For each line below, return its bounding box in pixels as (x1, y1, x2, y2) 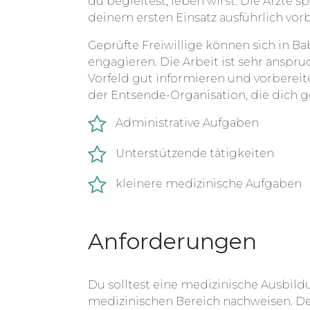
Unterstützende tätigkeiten (116, 147, 274, 160)
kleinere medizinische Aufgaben (116, 177, 302, 190)
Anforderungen (88, 228, 257, 255)
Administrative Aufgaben (116, 116, 259, 129)
